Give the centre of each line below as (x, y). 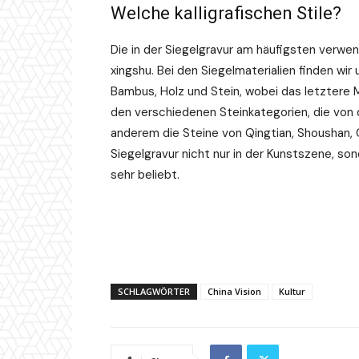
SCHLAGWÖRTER (154, 292)
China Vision (234, 292)
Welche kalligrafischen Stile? (226, 14)
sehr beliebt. (145, 175)
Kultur (292, 292)
